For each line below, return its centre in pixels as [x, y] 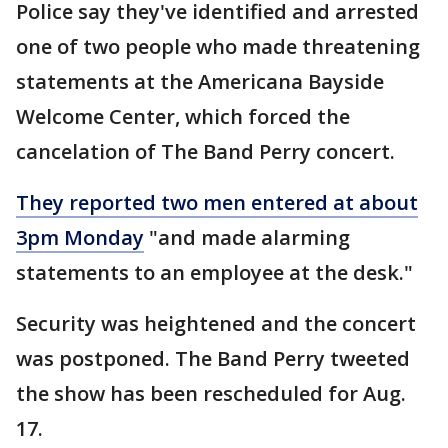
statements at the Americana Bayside [200, 81]
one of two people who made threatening [218, 46]
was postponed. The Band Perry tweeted [213, 358]
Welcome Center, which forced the [183, 116]
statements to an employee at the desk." [214, 272]
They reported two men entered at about [217, 202]
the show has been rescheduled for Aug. [211, 393]
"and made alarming [247, 237]
